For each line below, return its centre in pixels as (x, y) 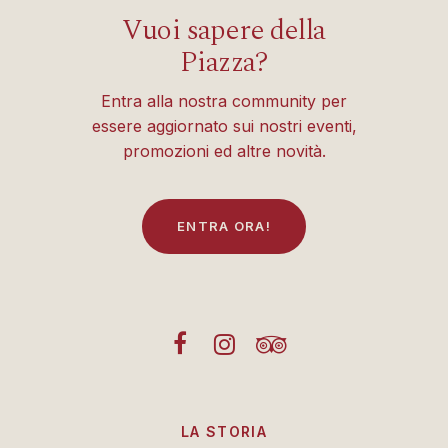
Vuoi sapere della (224, 31)
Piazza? (224, 63)
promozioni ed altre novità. (224, 151)
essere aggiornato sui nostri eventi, (224, 126)
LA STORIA (224, 432)
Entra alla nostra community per (224, 101)
